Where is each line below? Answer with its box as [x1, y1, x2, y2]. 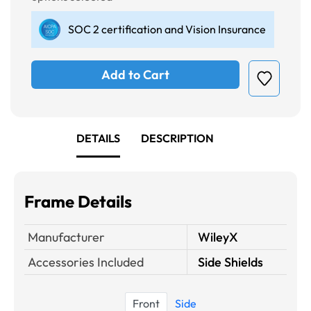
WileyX [198, 229, 238, 246]
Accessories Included [28, 254, 144, 271]
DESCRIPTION [141, 131, 214, 146]
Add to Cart [101, 67, 169, 83]
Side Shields [198, 254, 263, 271]
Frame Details [24, 191, 132, 212]
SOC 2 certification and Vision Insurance [68, 22, 266, 37]
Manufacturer [28, 229, 105, 246]
